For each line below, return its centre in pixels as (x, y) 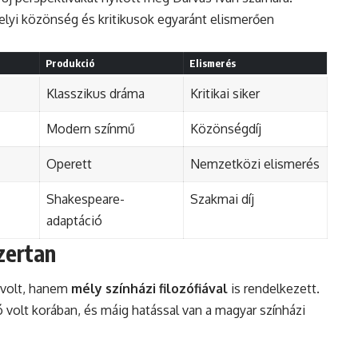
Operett (69, 163)
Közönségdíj (226, 128)
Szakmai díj (222, 199)
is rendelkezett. (274, 289)
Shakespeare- (86, 199)
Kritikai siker (225, 93)
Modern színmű (91, 128)
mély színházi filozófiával (149, 289)
